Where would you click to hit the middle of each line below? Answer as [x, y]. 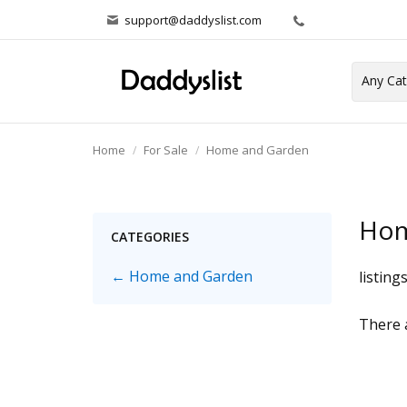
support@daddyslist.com [193, 20]
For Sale [166, 150]
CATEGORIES [150, 237]
